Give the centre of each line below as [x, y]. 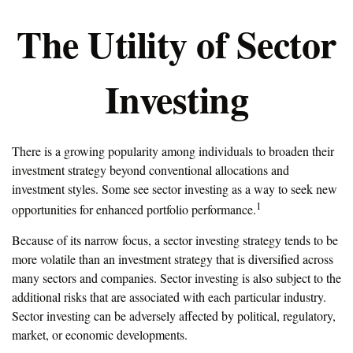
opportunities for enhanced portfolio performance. [134, 210]
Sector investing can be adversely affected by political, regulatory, [174, 316]
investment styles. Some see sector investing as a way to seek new [175, 189]
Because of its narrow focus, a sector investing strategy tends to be [175, 240]
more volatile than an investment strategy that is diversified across [173, 259]
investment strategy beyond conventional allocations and [150, 170]
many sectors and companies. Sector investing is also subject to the [176, 278]
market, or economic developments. [100, 335]
